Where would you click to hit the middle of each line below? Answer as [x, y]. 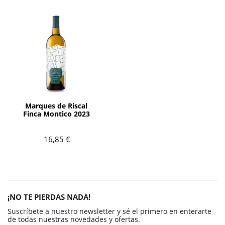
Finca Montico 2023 [56, 114]
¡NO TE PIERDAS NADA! [49, 197]
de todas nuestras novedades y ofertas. [74, 219]
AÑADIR [56, 89]
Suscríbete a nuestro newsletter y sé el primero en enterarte [109, 211]
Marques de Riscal [56, 105]
